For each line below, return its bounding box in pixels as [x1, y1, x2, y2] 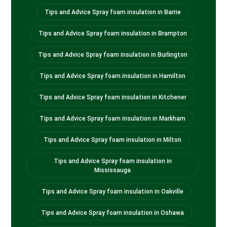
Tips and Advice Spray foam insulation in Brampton [38, 30, 187, 37]
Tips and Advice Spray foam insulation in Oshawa [41, 209, 184, 217]
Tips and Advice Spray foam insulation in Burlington [37, 51, 187, 59]
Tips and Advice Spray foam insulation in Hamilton [40, 72, 185, 80]
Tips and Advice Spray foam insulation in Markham [40, 115, 185, 123]
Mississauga [94, 167, 131, 174]
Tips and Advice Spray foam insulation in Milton [44, 136, 181, 144]
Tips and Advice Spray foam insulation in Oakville [42, 188, 183, 196]
